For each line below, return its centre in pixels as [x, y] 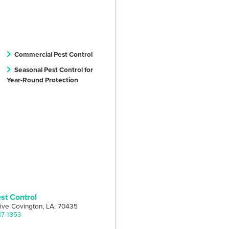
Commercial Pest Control [53, 54]
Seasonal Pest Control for [54, 69]
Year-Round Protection [42, 79]
